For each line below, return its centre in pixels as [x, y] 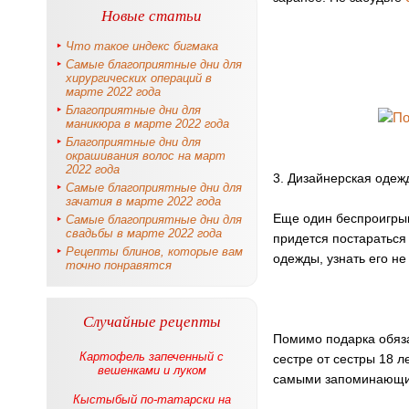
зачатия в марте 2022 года [143, 201]
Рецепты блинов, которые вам [154, 252]
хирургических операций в [139, 78]
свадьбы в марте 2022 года [144, 233]
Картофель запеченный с [152, 357]
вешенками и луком [152, 370]
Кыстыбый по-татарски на [152, 399]
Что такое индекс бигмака [142, 46]
